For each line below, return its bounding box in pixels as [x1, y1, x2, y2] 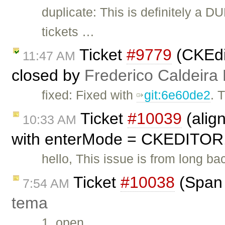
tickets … [42, 24, 95, 39]
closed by [12, 66, 84, 85]
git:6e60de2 [144, 88, 211, 102]
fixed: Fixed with [42, 88, 137, 102]
